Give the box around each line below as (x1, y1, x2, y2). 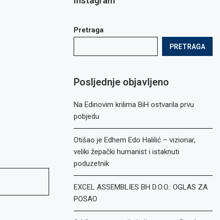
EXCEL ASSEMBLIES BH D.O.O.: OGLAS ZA (74, 183, 208, 192)
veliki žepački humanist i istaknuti (74, 147, 180, 156)
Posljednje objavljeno (74, 76, 169, 88)
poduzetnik (74, 159, 110, 168)
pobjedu (74, 112, 100, 121)
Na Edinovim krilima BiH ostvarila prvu (74, 100, 194, 109)
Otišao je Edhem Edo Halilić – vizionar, (74, 136, 196, 144)
